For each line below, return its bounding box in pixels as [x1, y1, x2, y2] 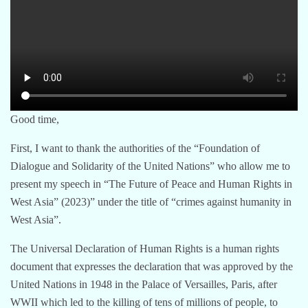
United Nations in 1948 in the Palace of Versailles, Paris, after [10, 278, 277, 290]
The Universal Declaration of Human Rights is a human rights [10, 242, 279, 254]
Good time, [10, 113, 59, 125]
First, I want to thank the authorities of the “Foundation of [10, 142, 260, 154]
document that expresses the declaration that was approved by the [10, 260, 293, 272]
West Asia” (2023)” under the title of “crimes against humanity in [10, 195, 291, 208]
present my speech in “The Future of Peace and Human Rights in [10, 177, 292, 190]
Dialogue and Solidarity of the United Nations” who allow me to [10, 159, 290, 172]
